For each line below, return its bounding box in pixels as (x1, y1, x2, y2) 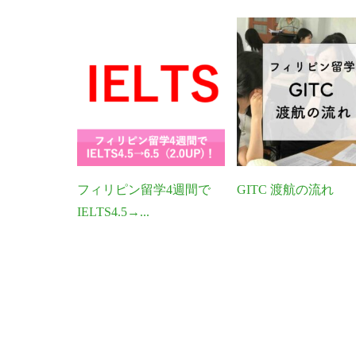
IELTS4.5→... (77, 204, 149, 219)
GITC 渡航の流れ (237, 182, 335, 196)
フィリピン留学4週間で (77, 182, 211, 196)
